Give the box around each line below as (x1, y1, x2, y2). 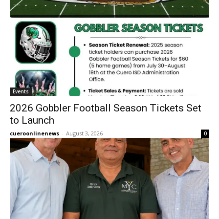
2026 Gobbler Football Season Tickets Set (10, 102, 201, 114)
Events (13, 88, 29, 95)
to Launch (10, 114, 54, 126)
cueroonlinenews (10, 130, 59, 137)
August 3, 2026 (66, 130, 103, 137)
